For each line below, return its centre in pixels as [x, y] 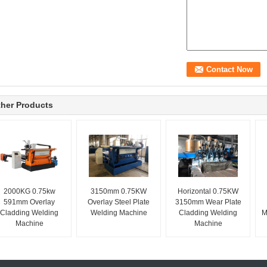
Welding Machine [119, 213]
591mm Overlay [29, 202]
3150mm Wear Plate [208, 202]
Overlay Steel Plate [119, 202]
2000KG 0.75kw [29, 191]
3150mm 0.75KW [119, 191]
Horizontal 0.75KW [208, 191]
